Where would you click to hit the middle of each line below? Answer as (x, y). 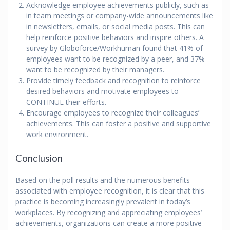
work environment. (57, 135)
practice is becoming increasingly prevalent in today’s (103, 202)
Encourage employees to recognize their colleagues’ (113, 113)
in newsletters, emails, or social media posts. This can (116, 27)
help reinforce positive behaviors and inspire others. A (115, 37)
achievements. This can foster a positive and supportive (119, 124)
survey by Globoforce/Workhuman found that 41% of (114, 48)
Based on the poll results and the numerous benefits (103, 180)
